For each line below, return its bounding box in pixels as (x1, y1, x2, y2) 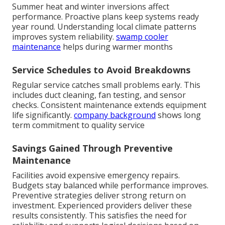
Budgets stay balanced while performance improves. (12, 179, 208, 191)
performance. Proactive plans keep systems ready (12, 11, 199, 22)
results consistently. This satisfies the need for (12, 209, 187, 221)
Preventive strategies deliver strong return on (12, 189, 186, 201)
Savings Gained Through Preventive (12, 142, 173, 154)
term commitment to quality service (12, 119, 145, 131)
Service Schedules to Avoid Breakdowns (12, 63, 190, 76)
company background (74, 109, 156, 121)
